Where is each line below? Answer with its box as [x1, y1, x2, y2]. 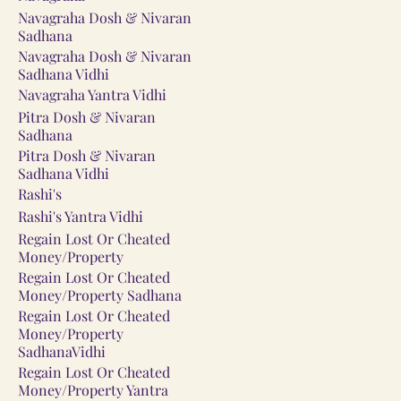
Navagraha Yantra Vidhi [18, 84, 166, 104]
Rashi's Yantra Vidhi [18, 206, 143, 226]
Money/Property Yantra [18, 380, 168, 399]
